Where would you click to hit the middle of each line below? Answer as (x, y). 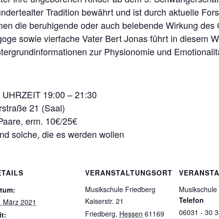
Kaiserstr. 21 (104, 201)
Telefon (191, 200)
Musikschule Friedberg (120, 189)
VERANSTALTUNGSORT (129, 173)
